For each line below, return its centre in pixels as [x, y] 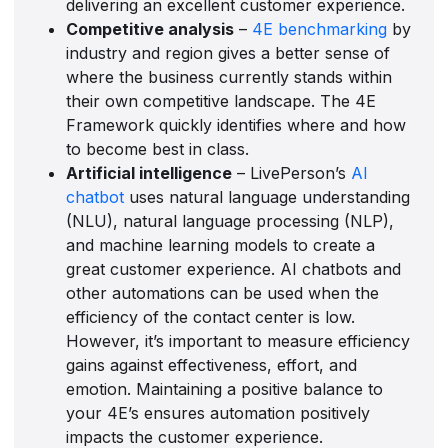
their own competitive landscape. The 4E [221, 101]
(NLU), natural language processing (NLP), [230, 221]
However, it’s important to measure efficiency [238, 341]
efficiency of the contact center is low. [211, 317]
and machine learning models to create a [221, 245]
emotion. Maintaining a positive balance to [225, 389]
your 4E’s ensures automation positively [218, 413]
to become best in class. [158, 149]
